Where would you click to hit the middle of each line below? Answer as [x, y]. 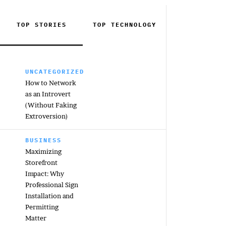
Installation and [49, 196]
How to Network [51, 83]
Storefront [41, 162]
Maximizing [43, 151]
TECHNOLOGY [133, 24]
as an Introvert [48, 94]
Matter [36, 218]
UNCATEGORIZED [55, 71]
